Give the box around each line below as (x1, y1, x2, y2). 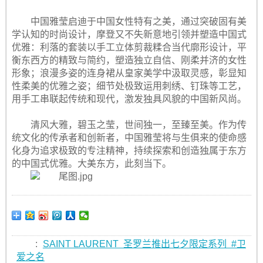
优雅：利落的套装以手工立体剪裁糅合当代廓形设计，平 (11, 42, 247, 52)
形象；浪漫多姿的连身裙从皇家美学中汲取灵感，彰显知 (11, 68, 247, 78)
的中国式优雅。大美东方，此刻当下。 (11, 159, 171, 168)
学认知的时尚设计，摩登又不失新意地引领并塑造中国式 (11, 29, 247, 39)
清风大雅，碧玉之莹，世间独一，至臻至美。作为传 (30, 120, 247, 130)
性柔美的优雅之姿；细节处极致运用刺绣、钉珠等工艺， (11, 81, 247, 91)
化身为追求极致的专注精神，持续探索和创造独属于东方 (11, 146, 247, 156)
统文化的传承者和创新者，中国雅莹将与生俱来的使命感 (11, 133, 247, 143)
